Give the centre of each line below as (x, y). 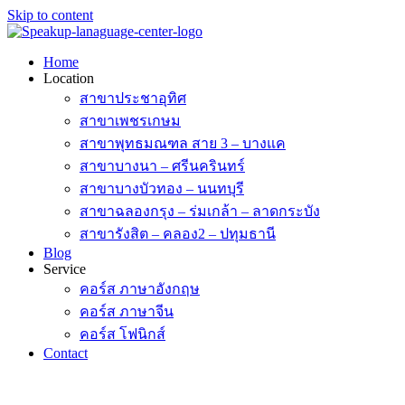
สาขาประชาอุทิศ (133, 98)
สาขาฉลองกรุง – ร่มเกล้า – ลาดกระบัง (200, 211)
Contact (66, 353)
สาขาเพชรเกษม (130, 121)
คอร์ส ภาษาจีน (127, 311)
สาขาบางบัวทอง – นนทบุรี (162, 188)
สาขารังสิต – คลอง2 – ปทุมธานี (178, 234)
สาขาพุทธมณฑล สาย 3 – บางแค (183, 143)
